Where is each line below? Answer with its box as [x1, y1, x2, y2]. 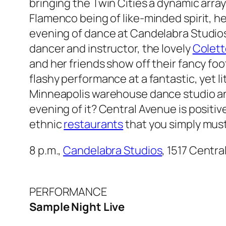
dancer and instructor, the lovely [29, 41, 193, 56]
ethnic [29, 117, 64, 132]
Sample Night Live [29, 199, 125, 215]
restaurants [64, 117, 124, 132]
